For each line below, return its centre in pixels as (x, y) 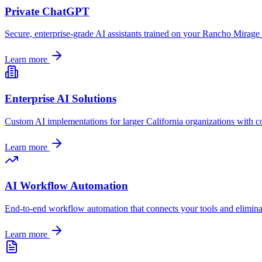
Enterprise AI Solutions (61, 99)
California (165, 121)
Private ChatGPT (47, 11)
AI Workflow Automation (66, 186)
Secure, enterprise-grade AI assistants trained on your (104, 34)
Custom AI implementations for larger (75, 121)
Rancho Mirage (231, 34)
